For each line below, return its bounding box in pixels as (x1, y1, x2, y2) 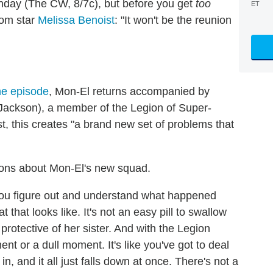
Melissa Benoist (38, 13, 115, 26)
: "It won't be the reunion (115, 13, 232, 26)
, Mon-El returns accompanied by (49, 85, 210, 97)
